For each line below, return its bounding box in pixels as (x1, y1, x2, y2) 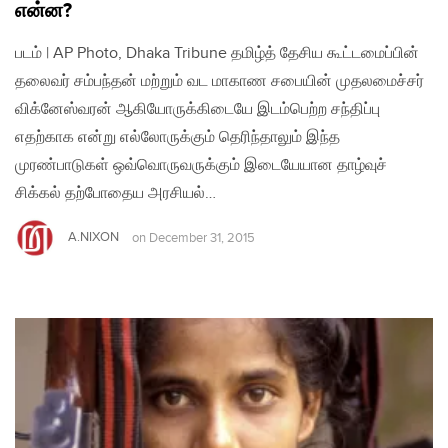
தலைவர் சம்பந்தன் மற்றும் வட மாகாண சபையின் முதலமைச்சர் (15, 72, 424, 92)
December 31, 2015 (149, 230, 255, 246)
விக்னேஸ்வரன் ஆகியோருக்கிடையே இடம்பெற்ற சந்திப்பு (15, 100, 380, 120)
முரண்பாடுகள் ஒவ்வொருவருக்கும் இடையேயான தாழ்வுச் (15, 156, 387, 176)
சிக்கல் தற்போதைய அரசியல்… (15, 184, 216, 204)
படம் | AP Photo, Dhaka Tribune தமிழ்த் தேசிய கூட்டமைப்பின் (15, 44, 419, 64)
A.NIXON (68, 229, 119, 246)
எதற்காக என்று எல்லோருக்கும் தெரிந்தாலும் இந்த (15, 128, 340, 148)
